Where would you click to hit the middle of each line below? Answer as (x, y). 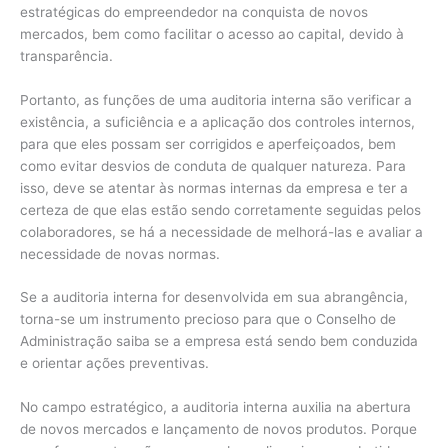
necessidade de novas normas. (120, 253)
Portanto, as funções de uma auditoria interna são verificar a (216, 99)
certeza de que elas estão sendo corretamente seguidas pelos (220, 209)
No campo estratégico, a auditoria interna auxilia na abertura (215, 407)
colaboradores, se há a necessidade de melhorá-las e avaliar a (221, 231)
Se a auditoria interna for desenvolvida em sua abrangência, (214, 297)
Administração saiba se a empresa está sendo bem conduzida (219, 341)
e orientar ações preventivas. (114, 363)
